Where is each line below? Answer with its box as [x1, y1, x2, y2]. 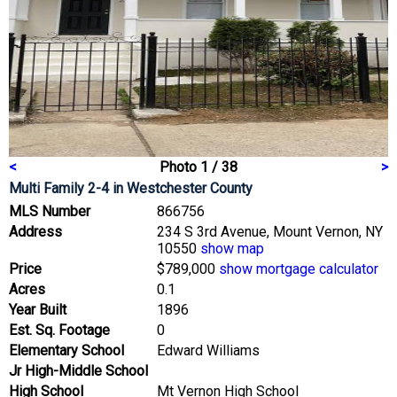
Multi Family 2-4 [9, 179, 109, 197]
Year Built [9, 300, 66, 318]
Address [9, 222, 62, 240]
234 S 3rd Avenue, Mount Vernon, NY [157, 222, 383, 240]
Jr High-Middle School [9, 362, 148, 379]
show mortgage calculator [219, 260, 378, 277]
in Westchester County [113, 179, 253, 197]
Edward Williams [157, 341, 260, 359]
